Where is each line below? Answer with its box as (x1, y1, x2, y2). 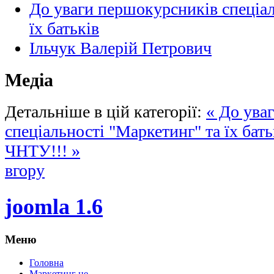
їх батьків (29, 19, 99, 39)
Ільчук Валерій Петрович (29, 39, 212, 58)
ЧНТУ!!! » (5, 141, 80, 160)
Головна (29, 257, 64, 268)
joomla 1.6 (5, 194, 103, 220)
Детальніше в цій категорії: (5, 102, 202, 121)
